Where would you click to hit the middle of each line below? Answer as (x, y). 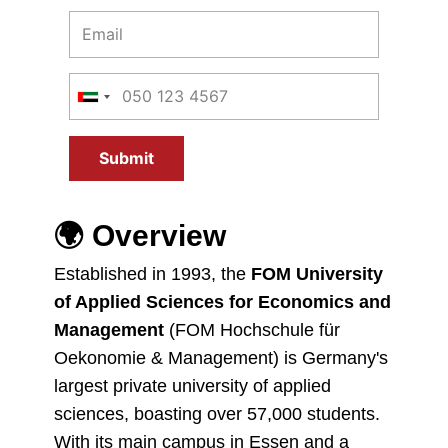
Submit (126, 158)
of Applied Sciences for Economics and (222, 302)
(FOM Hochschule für (252, 330)
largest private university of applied (192, 386)
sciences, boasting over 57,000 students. (217, 414)
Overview (159, 235)
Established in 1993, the (152, 274)
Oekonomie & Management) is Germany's (221, 358)
